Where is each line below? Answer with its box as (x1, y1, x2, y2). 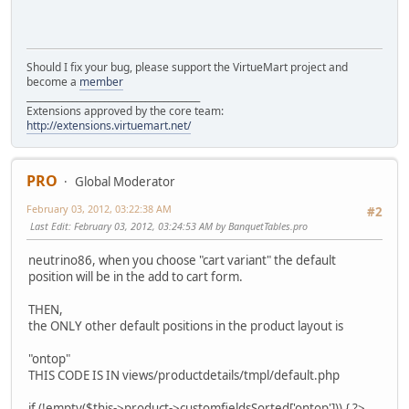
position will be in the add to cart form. (28, 268, 243, 286)
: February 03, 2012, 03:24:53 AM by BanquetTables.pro (68, 218, 308, 233)
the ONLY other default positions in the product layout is (28, 318, 343, 335)
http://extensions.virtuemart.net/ (26, 117, 191, 133)
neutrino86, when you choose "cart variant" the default (28, 252, 336, 269)
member (79, 73, 123, 89)
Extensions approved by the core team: (26, 102, 224, 119)
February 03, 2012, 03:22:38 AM (26, 201, 172, 215)
